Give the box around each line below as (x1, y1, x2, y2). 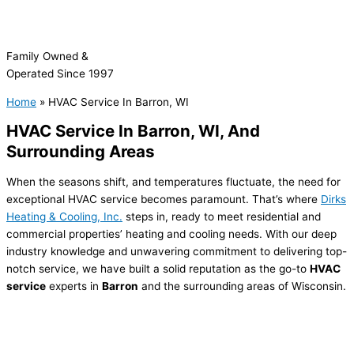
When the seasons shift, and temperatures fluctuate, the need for (6, 175, 341, 189)
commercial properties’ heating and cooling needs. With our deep (6, 228, 337, 241)
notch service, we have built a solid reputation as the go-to (6, 262, 310, 276)
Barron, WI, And (137, 121, 260, 141)
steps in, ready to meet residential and (122, 210, 321, 224)
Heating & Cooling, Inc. (6, 210, 122, 224)
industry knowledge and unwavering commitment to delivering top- (6, 245, 347, 258)
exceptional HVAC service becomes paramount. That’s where (6, 193, 321, 206)
